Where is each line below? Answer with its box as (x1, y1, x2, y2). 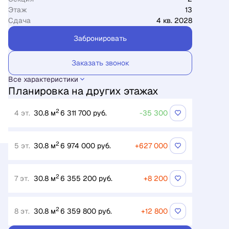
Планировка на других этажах (8, 84, 158, 98)
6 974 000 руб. (60, 141, 111, 150)
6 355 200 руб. (60, 174, 112, 183)
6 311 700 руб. (60, 108, 107, 118)
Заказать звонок (71, 58, 129, 67)
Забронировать (74, 34, 127, 43)
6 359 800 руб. (60, 207, 112, 216)
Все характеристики (8, 75, 78, 84)
